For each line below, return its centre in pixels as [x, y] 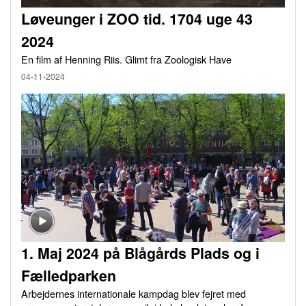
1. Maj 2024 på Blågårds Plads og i [140, 253]
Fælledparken [69, 275]
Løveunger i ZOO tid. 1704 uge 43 [137, 18]
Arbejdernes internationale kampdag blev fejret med [134, 293]
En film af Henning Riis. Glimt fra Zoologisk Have [126, 59]
